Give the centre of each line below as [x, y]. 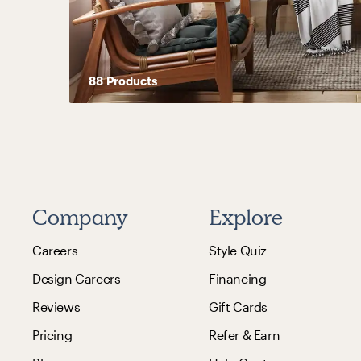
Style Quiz [238, 250]
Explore [246, 217]
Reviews [56, 306]
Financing [238, 278]
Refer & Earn [245, 334]
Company [80, 217]
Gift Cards [238, 306]
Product [127, 81]
